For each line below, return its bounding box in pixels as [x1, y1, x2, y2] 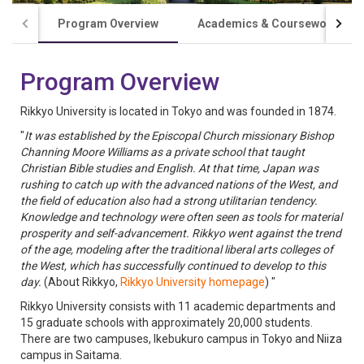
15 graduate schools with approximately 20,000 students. [20, 315, 313, 329]
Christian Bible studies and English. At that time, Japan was [20, 161, 318, 175]
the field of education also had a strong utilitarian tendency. [20, 193, 318, 207]
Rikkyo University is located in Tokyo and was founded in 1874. [20, 104, 336, 118]
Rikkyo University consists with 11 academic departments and [20, 299, 336, 313]
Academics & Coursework [197, 16, 338, 30]
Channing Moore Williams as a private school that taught [20, 145, 305, 158]
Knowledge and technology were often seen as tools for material [20, 210, 342, 223]
